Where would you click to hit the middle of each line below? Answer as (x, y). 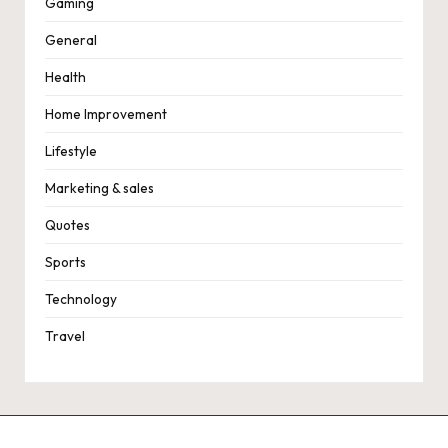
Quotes (67, 224)
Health (65, 76)
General (71, 39)
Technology (81, 298)
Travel (65, 335)
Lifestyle (71, 150)
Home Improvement (106, 113)
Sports (65, 261)
